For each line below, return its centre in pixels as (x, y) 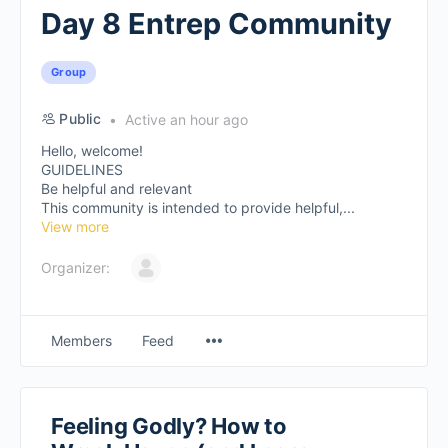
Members (81, 340)
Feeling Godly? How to (169, 426)
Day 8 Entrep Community (216, 23)
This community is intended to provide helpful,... (198, 207)
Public (80, 118)
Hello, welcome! (92, 150)
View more (75, 226)
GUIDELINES (82, 169)
